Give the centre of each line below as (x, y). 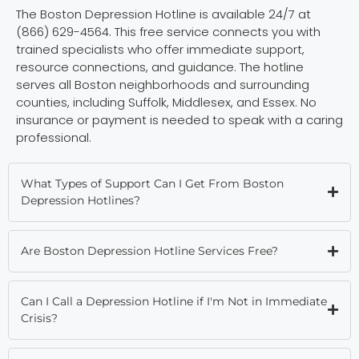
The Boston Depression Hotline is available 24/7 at (163, 14)
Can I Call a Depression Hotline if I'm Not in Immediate (174, 301)
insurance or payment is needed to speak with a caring (179, 119)
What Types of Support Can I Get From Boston (152, 183)
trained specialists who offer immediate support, (160, 49)
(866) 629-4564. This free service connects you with (168, 31)
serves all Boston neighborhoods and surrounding (163, 84)
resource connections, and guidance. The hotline (160, 67)
